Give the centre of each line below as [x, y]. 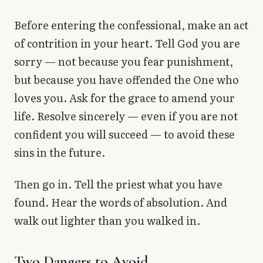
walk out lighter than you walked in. [107, 220]
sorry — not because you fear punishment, [124, 62]
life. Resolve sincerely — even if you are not [126, 116]
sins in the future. [60, 153]
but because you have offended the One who [127, 80]
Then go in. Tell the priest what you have [118, 184]
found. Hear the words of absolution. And [121, 202]
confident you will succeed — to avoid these [124, 134]
